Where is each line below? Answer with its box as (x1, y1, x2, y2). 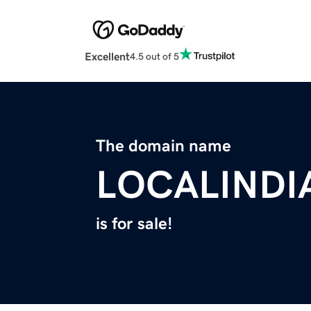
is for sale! (96, 215, 172, 233)
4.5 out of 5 (130, 51, 179, 61)
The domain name (96, 137, 231, 155)
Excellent (85, 51, 130, 62)
